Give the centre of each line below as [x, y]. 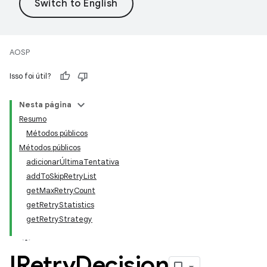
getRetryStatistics [60, 205]
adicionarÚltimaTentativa [73, 162]
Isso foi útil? [30, 76]
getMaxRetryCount [61, 190]
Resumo [33, 119]
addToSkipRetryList [61, 176]
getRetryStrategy [59, 219]
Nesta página [45, 105]
